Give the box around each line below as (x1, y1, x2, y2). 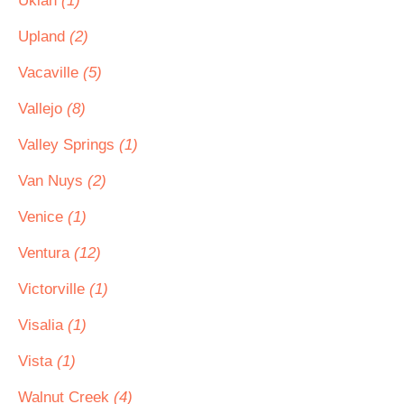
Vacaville (18, 64, 83, 81)
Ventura (18, 244, 74, 262)
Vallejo (18, 100, 67, 117)
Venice (18, 208, 68, 225)
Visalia (18, 317, 68, 334)
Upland (18, 28, 69, 45)
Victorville (18, 280, 89, 298)
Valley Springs (18, 136, 119, 153)
